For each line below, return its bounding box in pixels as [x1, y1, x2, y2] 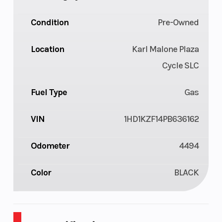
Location [30, 44, 64, 55]
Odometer [30, 140, 69, 152]
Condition [30, 17, 69, 28]
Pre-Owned [158, 17, 199, 28]
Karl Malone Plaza [132, 44, 199, 55]
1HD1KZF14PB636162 [124, 113, 199, 125]
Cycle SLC [162, 60, 199, 71]
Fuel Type [30, 87, 67, 98]
